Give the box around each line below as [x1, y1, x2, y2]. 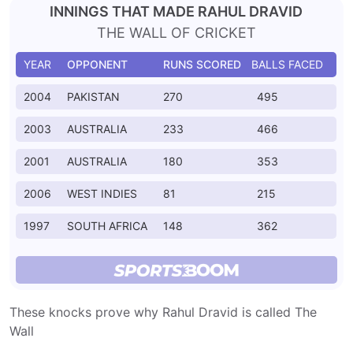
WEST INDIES [67, 187, 137, 200]
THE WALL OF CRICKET [96, 24, 256, 41]
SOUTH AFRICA [67, 219, 147, 232]
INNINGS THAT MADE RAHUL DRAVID [50, 3, 303, 20]
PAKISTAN [67, 90, 120, 103]
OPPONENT [67, 58, 131, 71]
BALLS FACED [251, 58, 323, 71]
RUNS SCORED [163, 58, 241, 71]
